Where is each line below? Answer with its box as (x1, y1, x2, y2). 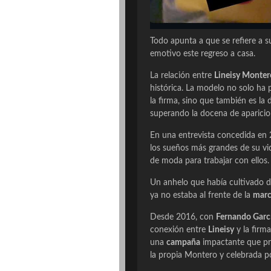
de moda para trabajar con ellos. (150, 157, 269, 166)
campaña (166, 238, 200, 247)
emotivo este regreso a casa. (150, 50, 255, 59)
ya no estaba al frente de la (150, 191, 253, 200)
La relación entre (150, 71, 214, 80)
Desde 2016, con (150, 213, 216, 222)
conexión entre (150, 226, 208, 235)
